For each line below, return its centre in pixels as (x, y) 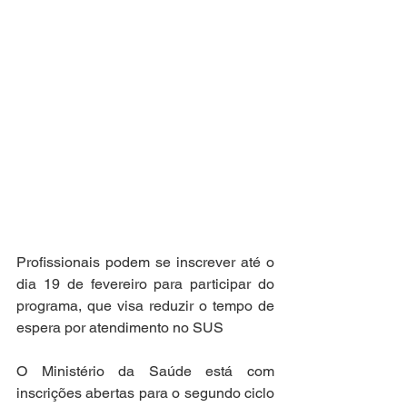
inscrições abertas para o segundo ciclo (145, 393)
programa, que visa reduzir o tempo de (145, 306)
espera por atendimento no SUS (120, 328)
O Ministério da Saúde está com (145, 371)
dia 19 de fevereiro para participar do (145, 284)
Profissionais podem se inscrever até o (145, 262)
